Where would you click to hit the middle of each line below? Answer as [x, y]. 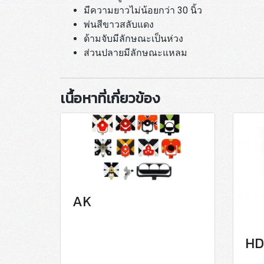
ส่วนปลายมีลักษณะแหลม [136, 52]
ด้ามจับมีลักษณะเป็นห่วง [133, 38]
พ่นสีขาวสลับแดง [119, 24]
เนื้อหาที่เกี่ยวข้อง [110, 98]
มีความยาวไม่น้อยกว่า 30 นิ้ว [143, 10]
